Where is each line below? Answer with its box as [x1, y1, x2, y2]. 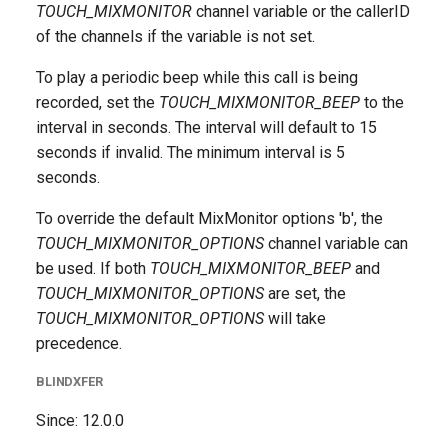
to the [360, 93, 404, 112]
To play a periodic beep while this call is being [36, 68, 358, 87]
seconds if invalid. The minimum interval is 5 [36, 143, 345, 162]
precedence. [36, 334, 122, 353]
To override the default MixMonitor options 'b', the [36, 209, 383, 228]
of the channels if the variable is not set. [36, 27, 315, 46]
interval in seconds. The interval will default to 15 [36, 118, 377, 137]
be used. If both [36, 259, 150, 278]
